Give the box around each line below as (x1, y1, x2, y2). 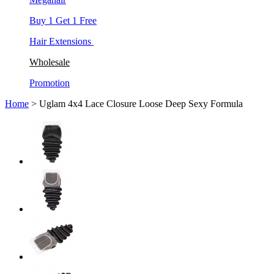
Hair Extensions (29, 36, 94, 46)
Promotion (29, 78, 70, 88)
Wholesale (29, 57, 70, 67)
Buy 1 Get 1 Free (29, 15, 97, 26)
